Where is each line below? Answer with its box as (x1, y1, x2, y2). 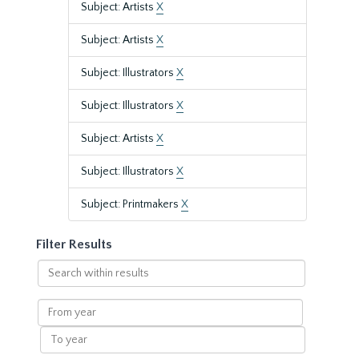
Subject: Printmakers (81, 198, 181, 211)
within (36, 276, 70, 289)
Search (36, 260, 72, 273)
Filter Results (36, 237, 112, 252)
